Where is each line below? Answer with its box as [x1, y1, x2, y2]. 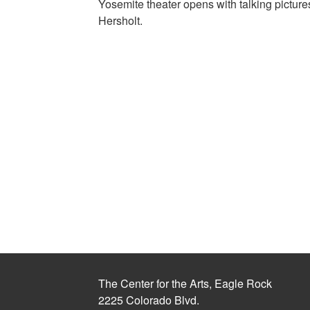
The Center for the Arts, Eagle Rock [98, 275, 272, 291]
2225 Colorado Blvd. [98, 291, 199, 308]
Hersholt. [98, 12, 143, 29]
